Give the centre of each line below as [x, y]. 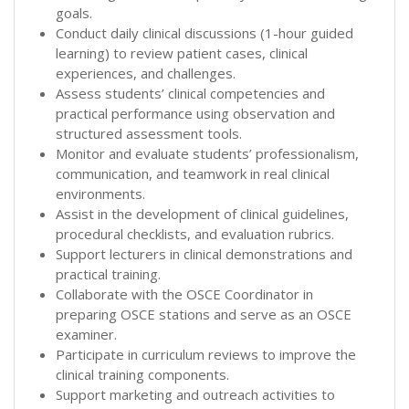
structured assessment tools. [149, 133]
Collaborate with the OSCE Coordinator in [184, 294]
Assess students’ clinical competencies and [190, 93]
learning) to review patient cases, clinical [182, 52]
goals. [74, 12]
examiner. [86, 334]
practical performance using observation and [195, 113]
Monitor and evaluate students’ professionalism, [207, 153]
